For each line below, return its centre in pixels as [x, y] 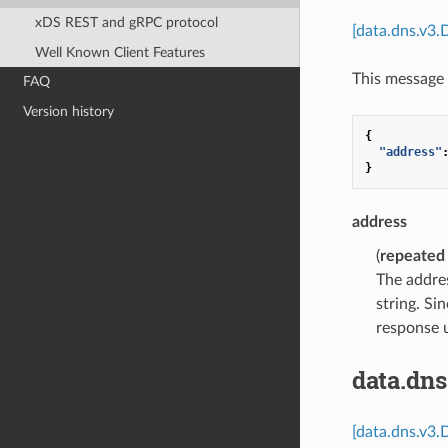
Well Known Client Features [119, 52]
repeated [412, 255]
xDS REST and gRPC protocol [126, 22]
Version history [69, 111]
